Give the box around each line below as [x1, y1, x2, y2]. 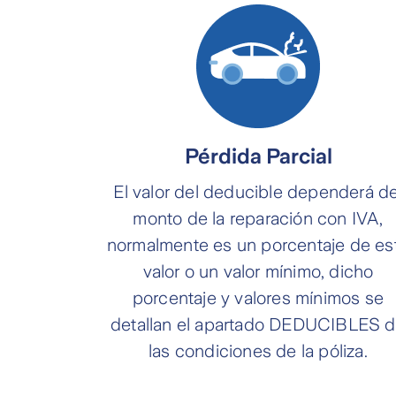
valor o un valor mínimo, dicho [142, 262, 374, 281]
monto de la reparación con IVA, [133, 209, 384, 228]
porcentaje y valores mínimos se [132, 288, 385, 308]
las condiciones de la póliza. [148, 341, 368, 361]
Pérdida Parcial [184, 145, 332, 168]
